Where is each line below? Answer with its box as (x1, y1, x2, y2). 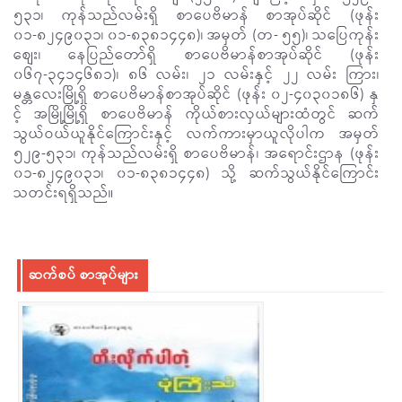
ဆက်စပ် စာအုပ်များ (29, 264, 139, 286)
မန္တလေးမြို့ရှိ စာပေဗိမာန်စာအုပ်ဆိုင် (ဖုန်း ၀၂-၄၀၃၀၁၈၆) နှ (13, 83, 380, 107)
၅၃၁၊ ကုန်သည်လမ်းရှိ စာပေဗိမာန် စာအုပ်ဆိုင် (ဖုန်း (13, 4, 380, 28)
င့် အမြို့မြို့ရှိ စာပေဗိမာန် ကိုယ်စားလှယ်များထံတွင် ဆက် (13, 102, 380, 127)
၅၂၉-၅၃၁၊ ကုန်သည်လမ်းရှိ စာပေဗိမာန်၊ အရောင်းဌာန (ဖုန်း (13, 142, 380, 166)
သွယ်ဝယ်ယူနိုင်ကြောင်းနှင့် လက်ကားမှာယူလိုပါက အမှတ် (13, 122, 380, 146)
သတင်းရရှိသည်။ (13, 181, 114, 205)
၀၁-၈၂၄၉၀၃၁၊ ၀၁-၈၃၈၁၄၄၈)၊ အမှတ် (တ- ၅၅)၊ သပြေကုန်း (13, 23, 380, 48)
